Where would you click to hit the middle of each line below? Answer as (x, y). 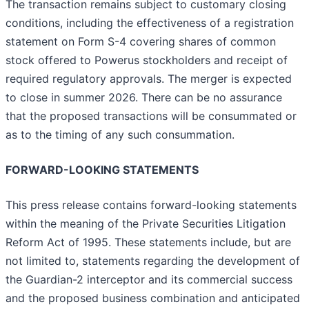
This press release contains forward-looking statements (151, 205)
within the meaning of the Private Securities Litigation (146, 224)
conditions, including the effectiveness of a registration (150, 23)
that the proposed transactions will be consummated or (151, 116)
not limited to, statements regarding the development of (153, 261)
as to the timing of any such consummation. (120, 135)
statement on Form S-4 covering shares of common (141, 42)
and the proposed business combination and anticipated (153, 298)
